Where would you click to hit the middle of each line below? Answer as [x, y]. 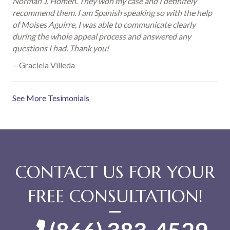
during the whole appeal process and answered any [102, 36]
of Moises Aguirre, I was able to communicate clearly [104, 25]
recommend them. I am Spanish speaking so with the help [112, 13]
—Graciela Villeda [44, 65]
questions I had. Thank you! [61, 48]
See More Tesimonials [51, 98]
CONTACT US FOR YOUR [115, 172]
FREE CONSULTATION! [115, 197]
